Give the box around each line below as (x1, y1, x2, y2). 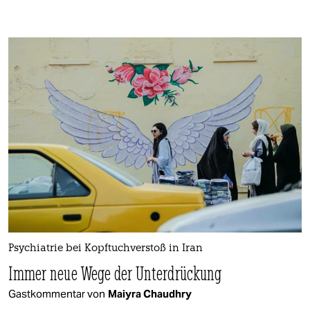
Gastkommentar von (8, 287, 105, 301)
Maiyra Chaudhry (108, 287, 192, 301)
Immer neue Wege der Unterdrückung (8, 261, 221, 286)
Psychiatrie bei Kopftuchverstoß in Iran (8, 244, 203, 255)
